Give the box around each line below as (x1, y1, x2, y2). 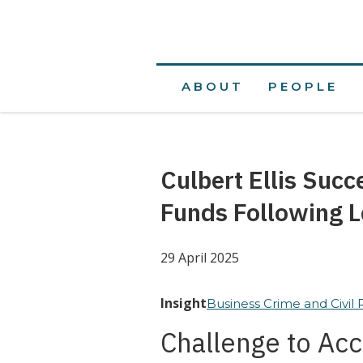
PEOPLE (267, 79, 338, 94)
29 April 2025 (160, 249, 239, 267)
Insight (160, 294, 207, 312)
